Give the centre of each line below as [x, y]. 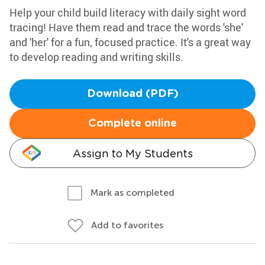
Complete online [132, 124]
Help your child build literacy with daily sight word [128, 12]
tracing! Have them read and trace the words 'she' [126, 27]
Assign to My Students [132, 153]
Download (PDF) [132, 94]
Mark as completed [132, 193]
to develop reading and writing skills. [96, 57]
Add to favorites [127, 225]
